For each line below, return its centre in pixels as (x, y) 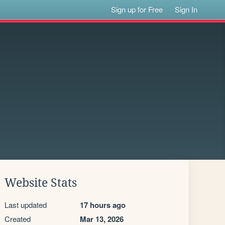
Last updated (26, 205)
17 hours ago (103, 205)
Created (18, 219)
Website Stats (41, 183)
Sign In (186, 9)
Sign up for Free (137, 9)
